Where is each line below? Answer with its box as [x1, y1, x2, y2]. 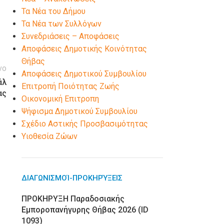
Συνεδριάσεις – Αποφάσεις [21, 31, 119, 41]
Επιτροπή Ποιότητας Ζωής [21, 81, 119, 91]
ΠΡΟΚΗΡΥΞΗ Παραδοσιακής [21, 194, 124, 203]
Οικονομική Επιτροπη [21, 94, 99, 103]
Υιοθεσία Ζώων [21, 131, 77, 141]
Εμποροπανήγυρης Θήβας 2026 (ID [21, 205, 148, 214]
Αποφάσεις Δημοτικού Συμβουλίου [21, 69, 146, 78]
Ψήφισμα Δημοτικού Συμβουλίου [21, 106, 137, 116]
